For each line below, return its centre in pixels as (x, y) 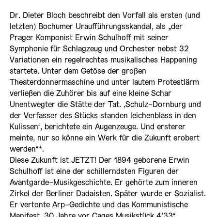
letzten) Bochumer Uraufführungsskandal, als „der (96, 27)
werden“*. (27, 150)
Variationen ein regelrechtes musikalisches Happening (103, 61)
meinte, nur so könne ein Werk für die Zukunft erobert (105, 139)
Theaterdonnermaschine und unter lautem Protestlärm (104, 83)
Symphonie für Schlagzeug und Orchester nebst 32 (99, 49)
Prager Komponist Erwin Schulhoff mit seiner (89, 38)
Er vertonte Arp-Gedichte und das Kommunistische (99, 205)
